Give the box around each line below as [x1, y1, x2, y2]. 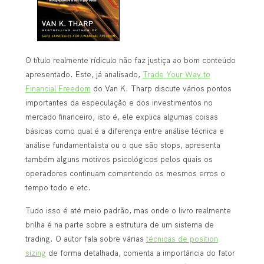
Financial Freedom [25, 84, 91, 94]
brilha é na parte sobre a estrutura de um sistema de [25, 219, 214, 229]
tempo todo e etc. [25, 183, 91, 193]
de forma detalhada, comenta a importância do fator [45, 247, 235, 258]
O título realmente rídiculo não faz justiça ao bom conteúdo [25, 55, 236, 65]
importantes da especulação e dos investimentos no [25, 98, 213, 108]
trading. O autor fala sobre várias [25, 233, 146, 243]
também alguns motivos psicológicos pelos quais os [25, 154, 213, 164]
